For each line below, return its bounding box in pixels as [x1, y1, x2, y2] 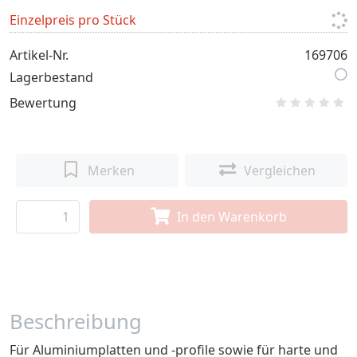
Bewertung [10, 94, 76, 112]
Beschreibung [10, 308, 142, 335]
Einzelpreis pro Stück [10, 11, 136, 29]
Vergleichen [244, 162, 316, 179]
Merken [87, 162, 135, 179]
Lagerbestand [10, 69, 93, 86]
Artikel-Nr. [10, 46, 69, 64]
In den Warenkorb [177, 208, 288, 226]
